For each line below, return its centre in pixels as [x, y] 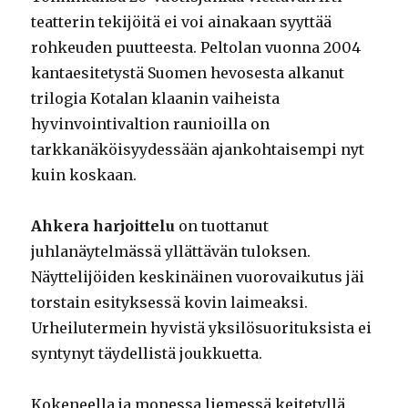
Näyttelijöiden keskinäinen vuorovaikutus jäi [198, 277]
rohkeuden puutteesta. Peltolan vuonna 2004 [196, 48]
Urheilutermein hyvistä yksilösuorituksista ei [202, 328]
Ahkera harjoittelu [103, 226]
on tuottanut [222, 226]
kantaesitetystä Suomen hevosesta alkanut [188, 73]
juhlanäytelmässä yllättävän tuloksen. [171, 252]
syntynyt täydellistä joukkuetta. [147, 354]
